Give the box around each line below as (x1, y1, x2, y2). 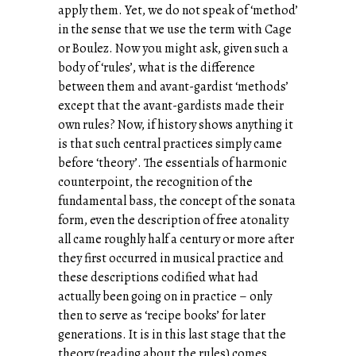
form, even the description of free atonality (58, 211, 288, 229)
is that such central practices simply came (58, 134, 282, 153)
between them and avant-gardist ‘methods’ (58, 77, 288, 95)
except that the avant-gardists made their (58, 96, 284, 114)
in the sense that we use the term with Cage (58, 20, 292, 38)
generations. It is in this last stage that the (58, 325, 286, 343)
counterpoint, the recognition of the (58, 172, 253, 191)
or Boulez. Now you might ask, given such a (58, 39, 288, 57)
